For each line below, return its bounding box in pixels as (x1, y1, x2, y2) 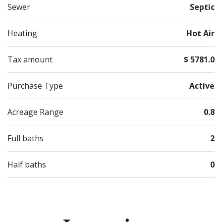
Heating (7, 28, 37, 39)
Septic (190, 1, 215, 13)
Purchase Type (7, 80, 63, 92)
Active (189, 80, 215, 92)
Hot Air (186, 28, 215, 39)
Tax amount (7, 54, 53, 65)
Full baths (7, 133, 44, 144)
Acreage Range (7, 107, 63, 118)
